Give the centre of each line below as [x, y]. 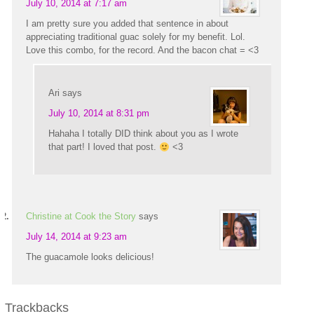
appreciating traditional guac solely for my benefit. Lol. [136, 37]
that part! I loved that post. [104, 147]
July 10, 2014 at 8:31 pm [99, 114]
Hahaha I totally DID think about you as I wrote [144, 134]
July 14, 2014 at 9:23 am [77, 237]
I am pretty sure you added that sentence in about [128, 24]
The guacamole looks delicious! [90, 257]
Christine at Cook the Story [81, 217]
